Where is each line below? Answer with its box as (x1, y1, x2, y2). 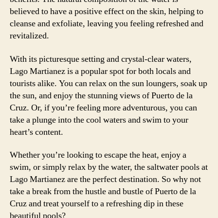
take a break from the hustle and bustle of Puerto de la (10, 186, 196, 197)
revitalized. (10, 30, 49, 41)
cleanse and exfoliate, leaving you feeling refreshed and (10, 18, 203, 29)
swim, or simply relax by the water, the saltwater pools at (10, 162, 208, 173)
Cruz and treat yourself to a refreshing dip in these (10, 198, 183, 209)
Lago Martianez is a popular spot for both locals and (10, 65, 191, 77)
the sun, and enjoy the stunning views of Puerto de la (10, 90, 193, 101)
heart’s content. (10, 126, 63, 138)
